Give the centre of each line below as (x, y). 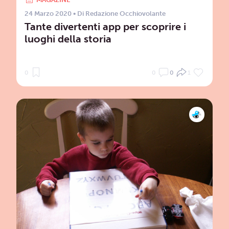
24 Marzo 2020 (48, 13)
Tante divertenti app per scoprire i (105, 26)
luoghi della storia (68, 39)
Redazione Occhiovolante (125, 13)
